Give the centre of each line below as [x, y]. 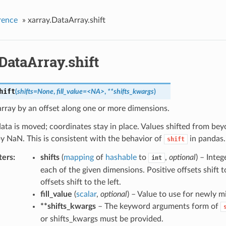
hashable [121, 158]
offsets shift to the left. [80, 182]
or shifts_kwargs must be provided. [102, 219]
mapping [78, 158]
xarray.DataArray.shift [66, 20]
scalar [86, 194]
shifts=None [35, 92]
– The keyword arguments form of [158, 207]
